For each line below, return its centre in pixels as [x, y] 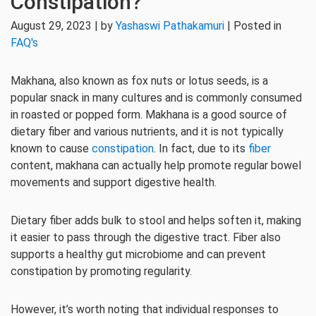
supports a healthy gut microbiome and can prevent [138, 254]
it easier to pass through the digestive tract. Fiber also [146, 237]
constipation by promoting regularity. [101, 271]
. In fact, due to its [201, 148]
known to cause [51, 148]
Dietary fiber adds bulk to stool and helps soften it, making [156, 220]
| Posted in [253, 26]
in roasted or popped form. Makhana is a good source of [149, 115]
